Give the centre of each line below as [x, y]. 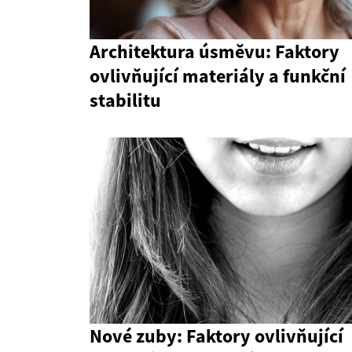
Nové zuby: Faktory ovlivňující [216, 336]
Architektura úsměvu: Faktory [214, 52]
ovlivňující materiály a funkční [218, 76]
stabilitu [125, 101]
